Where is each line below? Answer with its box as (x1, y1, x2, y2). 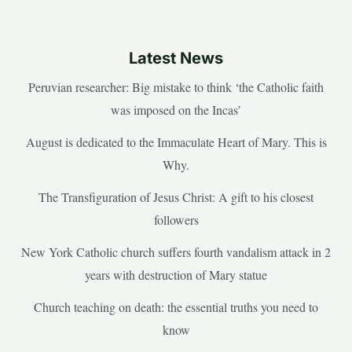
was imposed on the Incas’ (111, 101, 241, 118)
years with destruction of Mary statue (85, 266, 267, 283)
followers (153, 211, 199, 228)
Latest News (129, 48, 223, 68)
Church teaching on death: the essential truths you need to (34, 298, 318, 315)
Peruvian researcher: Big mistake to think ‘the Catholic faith (28, 78, 324, 95)
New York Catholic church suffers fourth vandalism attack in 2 (21, 243, 331, 260)
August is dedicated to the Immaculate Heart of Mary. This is (25, 133, 327, 150)
